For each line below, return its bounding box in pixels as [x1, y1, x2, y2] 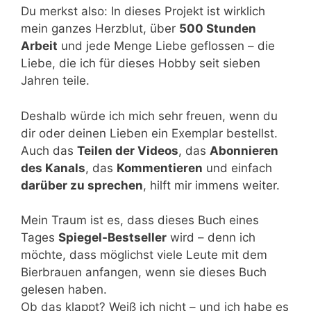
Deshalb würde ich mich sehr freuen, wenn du [21, 108, 278, 123]
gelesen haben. [21, 283, 107, 296]
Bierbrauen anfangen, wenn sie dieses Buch [21, 265, 267, 279]
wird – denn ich [167, 230, 255, 244]
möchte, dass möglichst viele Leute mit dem [21, 248, 267, 262]
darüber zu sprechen [21, 178, 143, 192]
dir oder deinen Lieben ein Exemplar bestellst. [21, 126, 278, 140]
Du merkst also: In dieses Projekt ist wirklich [21, 4, 265, 18]
